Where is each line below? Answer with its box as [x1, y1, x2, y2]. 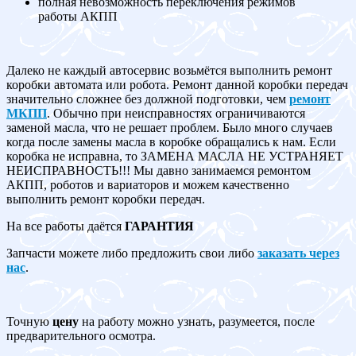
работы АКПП [38, 9, 118, 23]
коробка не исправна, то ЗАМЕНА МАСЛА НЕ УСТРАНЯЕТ [6, 149, 343, 163]
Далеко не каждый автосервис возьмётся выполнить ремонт [6, 63, 332, 77]
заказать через [257, 246, 339, 260]
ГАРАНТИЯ [125, 219, 194, 233]
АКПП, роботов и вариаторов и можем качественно [6, 177, 289, 192]
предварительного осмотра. [6, 328, 156, 342]
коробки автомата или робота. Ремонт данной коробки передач [6, 77, 348, 91]
